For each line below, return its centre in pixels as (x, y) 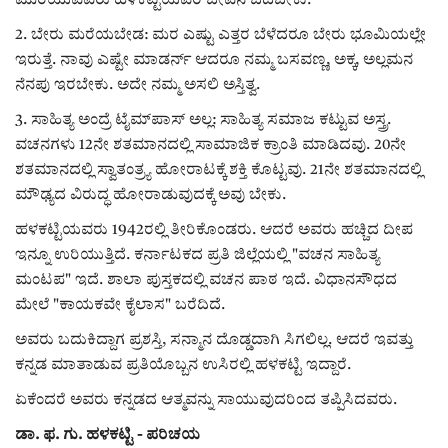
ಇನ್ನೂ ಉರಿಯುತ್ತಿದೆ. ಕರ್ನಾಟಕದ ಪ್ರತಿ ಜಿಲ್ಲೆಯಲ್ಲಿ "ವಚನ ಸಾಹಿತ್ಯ (197, 255)
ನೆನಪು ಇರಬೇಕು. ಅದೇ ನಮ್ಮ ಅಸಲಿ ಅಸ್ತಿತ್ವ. (137, 85)
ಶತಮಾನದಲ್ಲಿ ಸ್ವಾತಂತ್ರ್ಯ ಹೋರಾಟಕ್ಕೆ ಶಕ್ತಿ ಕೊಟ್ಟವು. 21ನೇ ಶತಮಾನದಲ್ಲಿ (218, 170)
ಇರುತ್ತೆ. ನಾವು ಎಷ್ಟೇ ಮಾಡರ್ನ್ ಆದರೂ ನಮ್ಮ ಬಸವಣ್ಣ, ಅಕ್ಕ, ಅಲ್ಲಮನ (214, 60)
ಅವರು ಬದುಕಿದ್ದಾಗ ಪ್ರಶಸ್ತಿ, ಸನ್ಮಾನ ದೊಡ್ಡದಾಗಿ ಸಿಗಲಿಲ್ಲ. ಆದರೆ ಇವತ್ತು (214, 340)
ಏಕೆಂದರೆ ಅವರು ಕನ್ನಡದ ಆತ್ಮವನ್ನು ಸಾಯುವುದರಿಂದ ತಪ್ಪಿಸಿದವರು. (206, 400)
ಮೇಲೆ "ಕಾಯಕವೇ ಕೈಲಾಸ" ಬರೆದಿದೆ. (120, 305)
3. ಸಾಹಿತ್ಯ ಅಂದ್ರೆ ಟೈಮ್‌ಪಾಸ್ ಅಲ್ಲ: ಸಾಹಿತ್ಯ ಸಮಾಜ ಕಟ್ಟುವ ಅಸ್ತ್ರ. (203, 120)
